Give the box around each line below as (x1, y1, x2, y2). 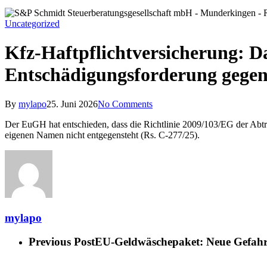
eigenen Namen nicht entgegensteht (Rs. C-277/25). (5, 129, 200, 140)
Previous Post (29, 235, 95, 249)
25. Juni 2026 (46, 98, 98, 109)
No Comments (98, 98, 153, 109)
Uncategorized (5, 18, 60, 29)
